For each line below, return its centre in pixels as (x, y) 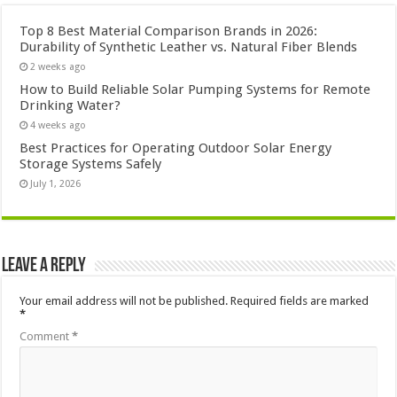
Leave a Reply (44, 266)
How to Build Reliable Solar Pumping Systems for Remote (195, 89)
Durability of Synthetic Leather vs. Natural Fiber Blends (189, 47)
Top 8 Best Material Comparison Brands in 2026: (169, 31)
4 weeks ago (58, 125)
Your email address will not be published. (124, 300)
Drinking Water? (70, 105)
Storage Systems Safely (91, 163)
